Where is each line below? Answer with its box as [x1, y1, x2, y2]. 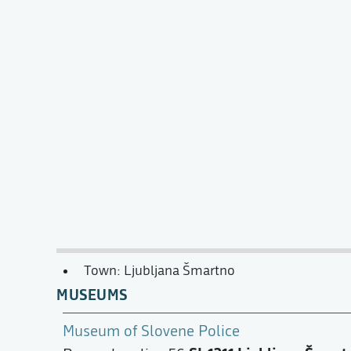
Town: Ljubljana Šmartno [84, 262, 236, 280]
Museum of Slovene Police [63, 321, 240, 340]
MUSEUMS [56, 283, 128, 305]
